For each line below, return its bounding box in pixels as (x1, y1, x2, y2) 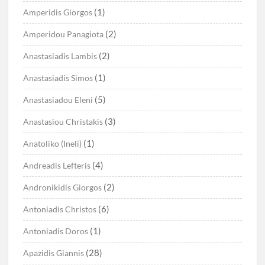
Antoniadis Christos (23, 204, 97, 215)
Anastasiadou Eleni (23, 95, 93, 105)
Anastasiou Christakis (23, 117, 104, 127)
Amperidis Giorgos (23, 7, 93, 18)
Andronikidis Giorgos (23, 182, 102, 193)
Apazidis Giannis (23, 248, 85, 258)
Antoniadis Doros (23, 226, 89, 237)
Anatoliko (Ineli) (23, 138, 82, 149)
